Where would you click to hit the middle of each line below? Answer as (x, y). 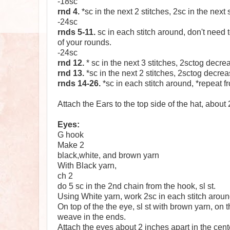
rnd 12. (71, 63)
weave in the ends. (92, 217)
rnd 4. (69, 12)
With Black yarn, (87, 166)
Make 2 (71, 145)
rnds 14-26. (79, 84)
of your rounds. (84, 43)
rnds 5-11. (76, 32)
